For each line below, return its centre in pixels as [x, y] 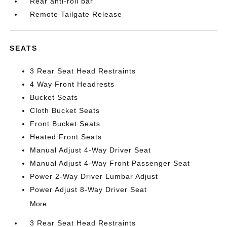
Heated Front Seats [66, 137]
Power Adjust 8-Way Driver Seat [89, 190]
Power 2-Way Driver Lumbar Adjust [94, 176]
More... [42, 204]
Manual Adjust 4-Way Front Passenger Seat [110, 163]
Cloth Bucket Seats [65, 110]
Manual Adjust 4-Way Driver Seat [91, 150]
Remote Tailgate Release [76, 14]
